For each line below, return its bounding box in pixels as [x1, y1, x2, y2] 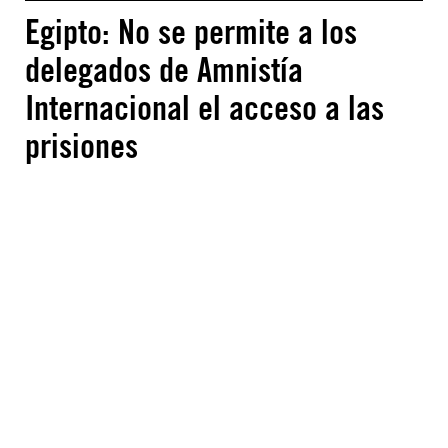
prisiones [25, 125, 138, 166]
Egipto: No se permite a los [25, 11, 357, 52]
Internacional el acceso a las [25, 87, 384, 128]
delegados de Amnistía [25, 49, 303, 90]
